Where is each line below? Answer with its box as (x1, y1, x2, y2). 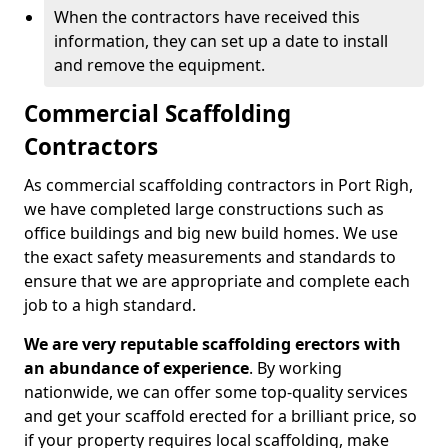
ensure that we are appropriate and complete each (24, 270, 410, 292)
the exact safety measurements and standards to (24, 246, 396, 268)
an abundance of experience (24, 357, 249, 379)
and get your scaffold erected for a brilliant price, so (24, 405, 417, 427)
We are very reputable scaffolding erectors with (24, 333, 401, 355)
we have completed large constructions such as (24, 198, 384, 220)
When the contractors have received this (54, 6, 360, 28)
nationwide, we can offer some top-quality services (24, 381, 408, 403)
